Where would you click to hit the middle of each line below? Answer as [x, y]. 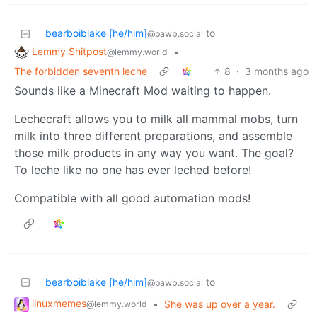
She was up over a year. [220, 304]
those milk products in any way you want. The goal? [154, 153]
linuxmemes [59, 304]
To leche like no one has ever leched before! [133, 170]
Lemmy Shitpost [69, 52]
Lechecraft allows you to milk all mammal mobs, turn [156, 119]
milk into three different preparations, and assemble [153, 136]
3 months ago [277, 71]
